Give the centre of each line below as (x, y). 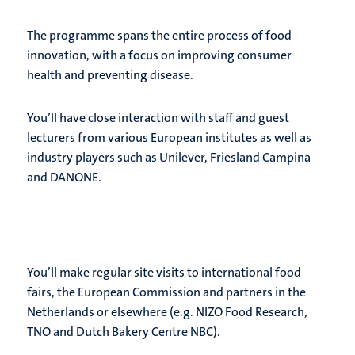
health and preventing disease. (110, 75)
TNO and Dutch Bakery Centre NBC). (124, 332)
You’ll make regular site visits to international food (164, 273)
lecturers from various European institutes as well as (169, 138)
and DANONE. (65, 177)
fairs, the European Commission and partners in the (166, 292)
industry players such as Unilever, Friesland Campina (169, 158)
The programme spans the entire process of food (159, 36)
